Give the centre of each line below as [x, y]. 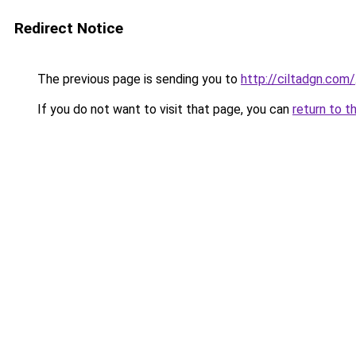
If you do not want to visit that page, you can [163, 109]
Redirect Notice [69, 28]
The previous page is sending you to [137, 79]
